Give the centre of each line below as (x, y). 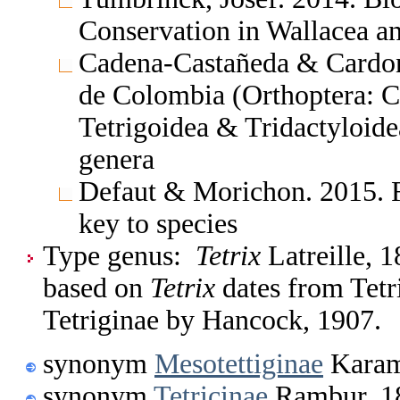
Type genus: (119, 255)
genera (117, 159)
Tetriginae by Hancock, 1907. (212, 320)
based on (96, 287)
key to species (158, 223)
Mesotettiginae (239, 363)
